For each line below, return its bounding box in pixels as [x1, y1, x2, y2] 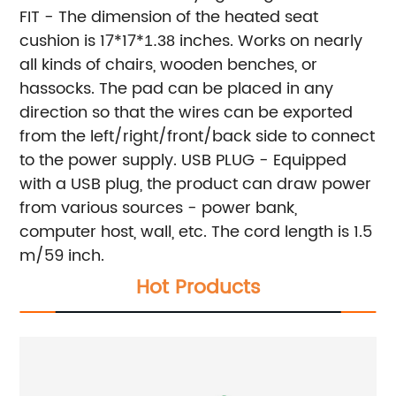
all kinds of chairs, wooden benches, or [19, 52, 318, 79]
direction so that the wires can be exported [19, 100, 354, 126]
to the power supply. [19, 148, 178, 174]
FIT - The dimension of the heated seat [19, 4, 319, 31]
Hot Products [135, 271, 261, 305]
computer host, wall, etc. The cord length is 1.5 [19, 219, 373, 246]
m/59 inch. [19, 243, 105, 270]
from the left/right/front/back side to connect [19, 124, 376, 150]
